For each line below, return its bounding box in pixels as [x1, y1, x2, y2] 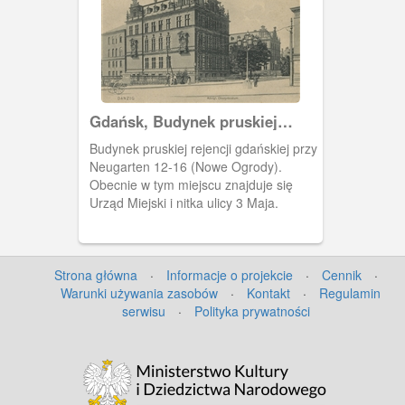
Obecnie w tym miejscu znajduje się [89, 174, 293, 193]
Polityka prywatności [194, 301, 310, 320]
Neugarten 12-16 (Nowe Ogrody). [89, 156, 282, 175]
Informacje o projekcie [166, 265, 293, 284]
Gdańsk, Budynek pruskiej [89, 109, 153, 132]
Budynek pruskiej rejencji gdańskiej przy [89, 138, 317, 157]
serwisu [122, 301, 165, 320]
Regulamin [319, 283, 381, 302]
